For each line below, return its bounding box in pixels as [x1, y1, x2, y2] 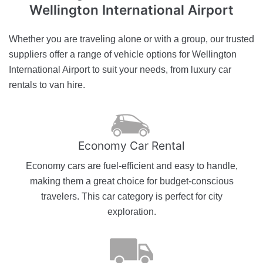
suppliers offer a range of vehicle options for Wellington [9, 49, 237, 59]
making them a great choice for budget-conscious [29, 176, 234, 186]
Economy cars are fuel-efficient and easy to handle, [25, 160, 238, 171]
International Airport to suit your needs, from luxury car [9, 64, 231, 75]
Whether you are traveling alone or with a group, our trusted [9, 33, 254, 44]
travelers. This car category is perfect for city [41, 191, 222, 201]
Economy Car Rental [78, 138, 185, 153]
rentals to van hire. [9, 79, 85, 90]
